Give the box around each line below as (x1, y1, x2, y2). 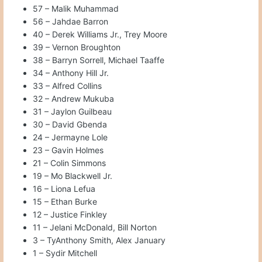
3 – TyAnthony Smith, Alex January (33, 235, 166, 246)
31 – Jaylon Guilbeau (33, 106, 114, 117)
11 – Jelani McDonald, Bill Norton (33, 222, 157, 233)
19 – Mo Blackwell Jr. (33, 171, 112, 181)
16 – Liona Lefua (33, 184, 95, 194)
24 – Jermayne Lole (33, 132, 108, 143)
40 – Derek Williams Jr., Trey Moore (33, 29, 170, 40)
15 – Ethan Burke (33, 196, 97, 207)
